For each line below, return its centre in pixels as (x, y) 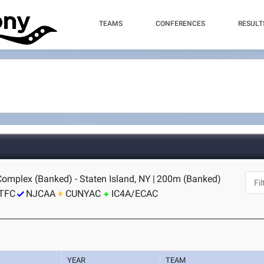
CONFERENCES (180, 24)
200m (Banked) (189, 179)
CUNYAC (83, 194)
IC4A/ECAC (135, 194)
